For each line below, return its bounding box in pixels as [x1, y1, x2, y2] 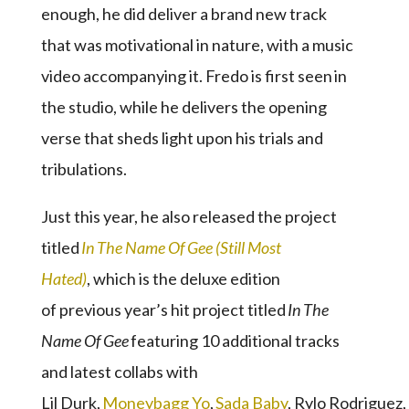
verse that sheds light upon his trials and [40, 128, 323, 148]
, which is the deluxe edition [86, 268, 280, 288]
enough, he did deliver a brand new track [40, 4, 327, 24]
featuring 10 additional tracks [128, 330, 340, 351]
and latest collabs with [40, 362, 198, 382]
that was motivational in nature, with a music [40, 35, 353, 55]
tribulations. [40, 159, 132, 179]
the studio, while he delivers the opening [40, 97, 327, 117]
